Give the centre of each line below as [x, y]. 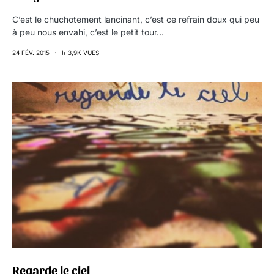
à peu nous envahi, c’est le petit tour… [88, 32]
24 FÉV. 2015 [31, 53]
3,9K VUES [83, 53]
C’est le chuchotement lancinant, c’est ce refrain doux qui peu [136, 19]
